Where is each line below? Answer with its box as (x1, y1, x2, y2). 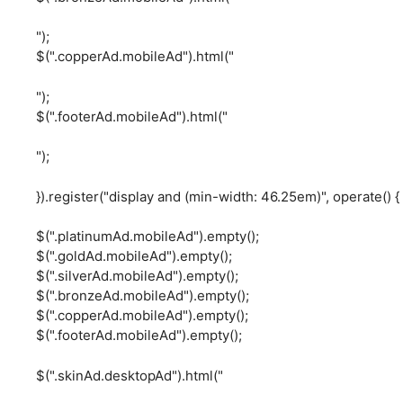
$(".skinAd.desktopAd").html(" (36, 366, 223, 384)
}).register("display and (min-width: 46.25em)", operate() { (36, 187, 399, 205)
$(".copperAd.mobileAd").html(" (36, 48, 234, 66)
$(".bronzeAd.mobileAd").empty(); (36, 287, 249, 305)
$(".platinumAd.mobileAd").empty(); (36, 228, 259, 246)
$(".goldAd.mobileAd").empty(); (36, 247, 232, 265)
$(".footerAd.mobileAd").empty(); (36, 327, 242, 345)
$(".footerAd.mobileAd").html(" (36, 107, 228, 125)
